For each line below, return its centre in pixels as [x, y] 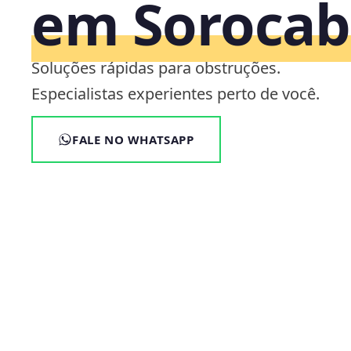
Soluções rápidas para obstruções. [156, 67]
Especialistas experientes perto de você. [175, 93]
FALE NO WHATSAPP [133, 139]
